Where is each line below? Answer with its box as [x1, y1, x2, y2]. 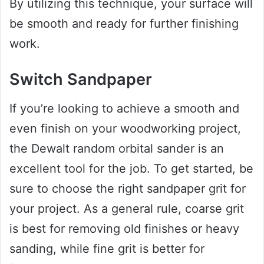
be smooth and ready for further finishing [9, 16, 239, 31]
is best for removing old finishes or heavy [9, 221, 239, 236]
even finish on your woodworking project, [9, 121, 241, 136]
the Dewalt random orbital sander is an [9, 141, 224, 156]
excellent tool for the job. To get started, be [9, 161, 253, 176]
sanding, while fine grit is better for [9, 241, 204, 256]
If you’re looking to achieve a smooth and [9, 101, 239, 115]
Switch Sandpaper [9, 70, 152, 90]
